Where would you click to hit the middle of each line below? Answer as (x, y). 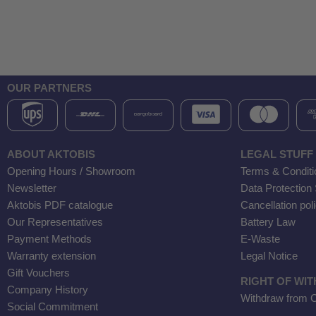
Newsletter (32, 188)
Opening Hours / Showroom (71, 171)
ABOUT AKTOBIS (51, 154)
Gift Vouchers (38, 273)
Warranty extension (51, 256)
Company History (48, 290)
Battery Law (268, 222)
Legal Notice (269, 256)
